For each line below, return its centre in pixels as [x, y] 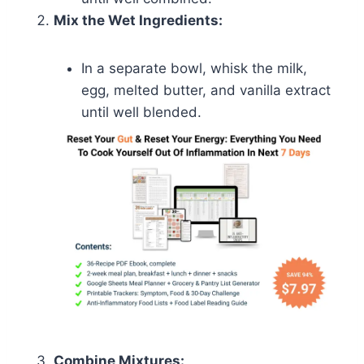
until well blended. [141, 112]
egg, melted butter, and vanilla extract [206, 90]
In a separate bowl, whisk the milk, [194, 68]
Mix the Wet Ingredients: [138, 20]
